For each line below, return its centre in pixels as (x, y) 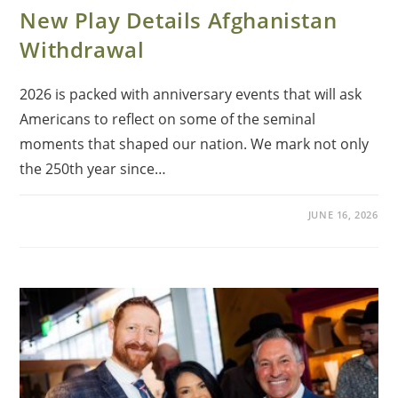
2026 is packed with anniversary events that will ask (191, 95)
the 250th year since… (93, 169)
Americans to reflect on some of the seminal (168, 119)
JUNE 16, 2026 (343, 215)
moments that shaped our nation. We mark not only (195, 144)
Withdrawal (82, 50)
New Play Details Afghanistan (179, 20)
